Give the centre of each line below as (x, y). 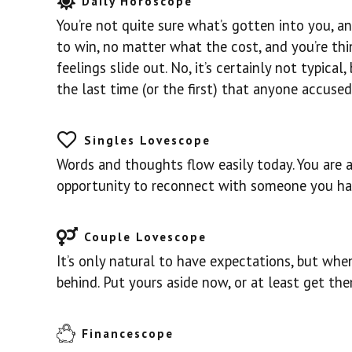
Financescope (127, 334)
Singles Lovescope (147, 140)
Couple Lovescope (145, 237)
